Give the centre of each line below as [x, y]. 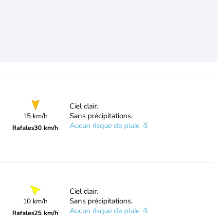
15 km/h [36, 116]
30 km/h [46, 128]
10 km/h [36, 201]
